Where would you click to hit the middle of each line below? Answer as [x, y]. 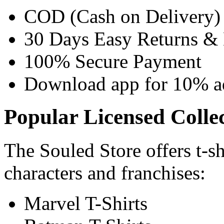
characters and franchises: [105, 173]
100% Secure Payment [113, 61]
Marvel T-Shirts [86, 203]
